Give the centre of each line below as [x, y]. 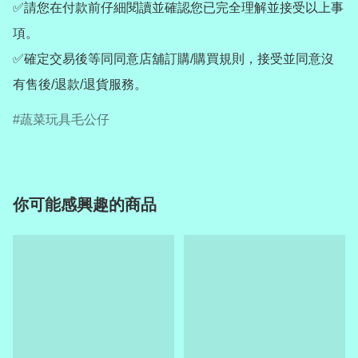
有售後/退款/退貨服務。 [80, 84]
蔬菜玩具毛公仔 [65, 119]
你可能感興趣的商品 [85, 204]
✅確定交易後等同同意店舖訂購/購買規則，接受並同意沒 [173, 58]
